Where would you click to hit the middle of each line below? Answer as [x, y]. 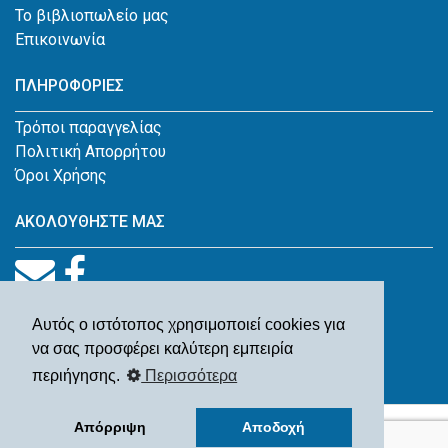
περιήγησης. [78, 376]
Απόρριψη [110, 427]
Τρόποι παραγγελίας [88, 127]
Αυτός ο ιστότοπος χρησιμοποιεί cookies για [188, 325]
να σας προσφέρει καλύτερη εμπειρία [162, 349]
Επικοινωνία [60, 39]
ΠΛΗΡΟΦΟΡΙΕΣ [69, 85]
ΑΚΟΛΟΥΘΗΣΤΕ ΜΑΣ [90, 221]
